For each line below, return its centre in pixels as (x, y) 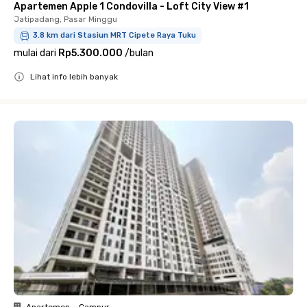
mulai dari (35, 53)
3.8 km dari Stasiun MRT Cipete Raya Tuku (114, 35)
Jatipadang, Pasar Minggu (65, 19)
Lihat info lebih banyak (74, 77)
